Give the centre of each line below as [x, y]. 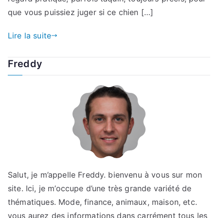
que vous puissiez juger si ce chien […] [81, 12]
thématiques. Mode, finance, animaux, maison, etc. [102, 202]
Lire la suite [30, 35]
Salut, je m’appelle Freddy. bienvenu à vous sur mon [105, 174]
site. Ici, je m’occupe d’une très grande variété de [100, 188]
